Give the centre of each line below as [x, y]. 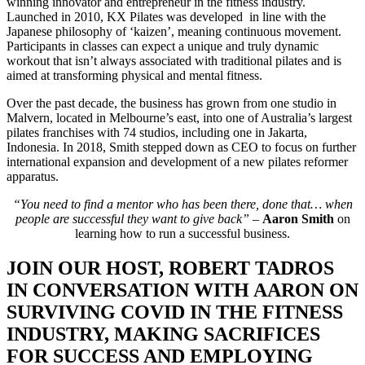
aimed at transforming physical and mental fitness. [134, 75]
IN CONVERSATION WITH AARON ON [182, 290]
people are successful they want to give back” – [139, 218]
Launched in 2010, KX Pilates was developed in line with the [166, 16]
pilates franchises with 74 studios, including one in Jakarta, [157, 132]
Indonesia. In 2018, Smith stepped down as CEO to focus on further [181, 147]
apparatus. [33, 176]
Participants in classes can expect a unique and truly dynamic [163, 46]
